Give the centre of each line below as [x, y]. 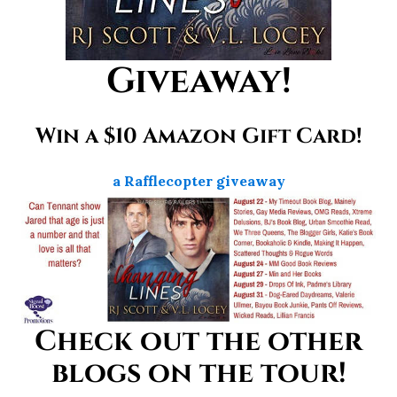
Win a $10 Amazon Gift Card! [198, 137]
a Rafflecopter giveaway [198, 181]
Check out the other [198, 342]
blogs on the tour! [198, 374]
